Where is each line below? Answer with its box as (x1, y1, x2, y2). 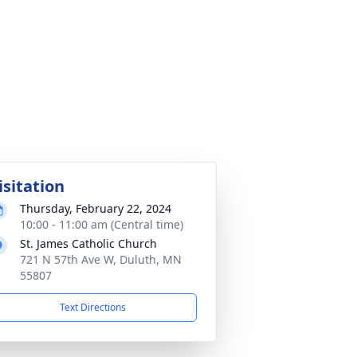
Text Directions (59, 300, 126, 314)
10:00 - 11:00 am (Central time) (20, 217, 183, 232)
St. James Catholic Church (20, 236, 157, 251)
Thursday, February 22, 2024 (20, 201, 171, 216)
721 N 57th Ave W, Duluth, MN (20, 252, 182, 267)
